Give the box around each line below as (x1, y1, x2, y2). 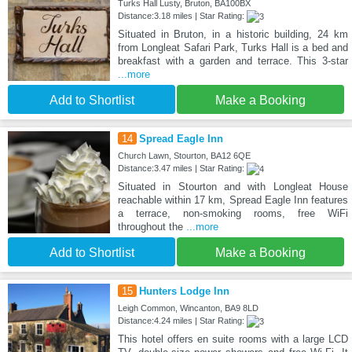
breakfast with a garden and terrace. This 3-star (117, 54, 348, 67)
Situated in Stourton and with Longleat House (117, 180, 348, 192)
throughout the (117, 220, 186, 233)
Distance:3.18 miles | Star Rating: (117, 10, 247, 20)
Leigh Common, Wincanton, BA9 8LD (117, 302, 258, 313)
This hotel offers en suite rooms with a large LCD (117, 332, 348, 345)
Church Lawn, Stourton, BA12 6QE (117, 150, 251, 160)
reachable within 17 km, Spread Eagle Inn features (117, 193, 348, 206)
